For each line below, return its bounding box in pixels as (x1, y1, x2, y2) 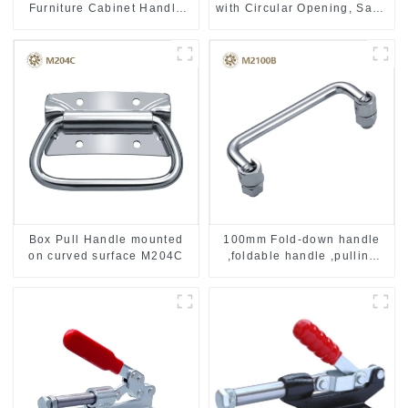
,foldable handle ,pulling (227, 250, 377, 263)
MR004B (80, 18, 132, 32)
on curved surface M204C (28, 250, 184, 263)
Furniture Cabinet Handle (28, 2, 184, 15)
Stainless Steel (256, 18, 348, 32)
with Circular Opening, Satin (216, 2, 388, 15)
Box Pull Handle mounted (28, 233, 184, 247)
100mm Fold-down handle (223, 233, 381, 247)
